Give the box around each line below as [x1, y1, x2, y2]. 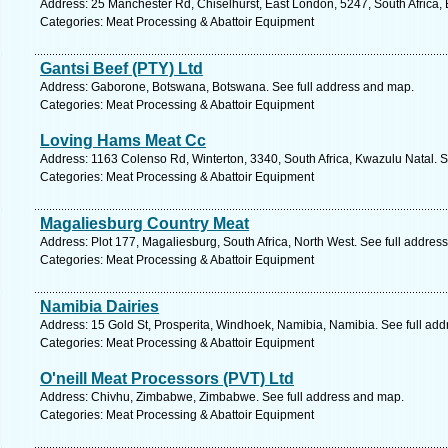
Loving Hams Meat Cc [40, 132, 206, 149]
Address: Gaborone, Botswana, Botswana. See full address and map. [40, 80, 414, 94]
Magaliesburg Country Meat [40, 215, 249, 232]
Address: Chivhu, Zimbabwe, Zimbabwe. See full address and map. [40, 390, 404, 404]
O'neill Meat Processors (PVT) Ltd [40, 370, 294, 387]
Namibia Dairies [40, 298, 159, 315]
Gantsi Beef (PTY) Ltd [40, 60, 203, 77]
